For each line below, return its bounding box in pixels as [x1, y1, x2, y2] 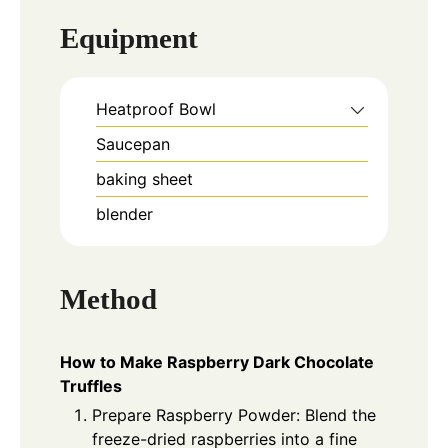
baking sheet [96, 169, 193, 190]
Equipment [60, 22, 198, 55]
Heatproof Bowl [96, 99, 216, 120]
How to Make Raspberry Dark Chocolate [60, 352, 374, 373]
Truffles [60, 376, 122, 397]
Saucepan [96, 134, 170, 155]
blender [96, 204, 153, 225]
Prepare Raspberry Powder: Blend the [92, 405, 376, 426]
